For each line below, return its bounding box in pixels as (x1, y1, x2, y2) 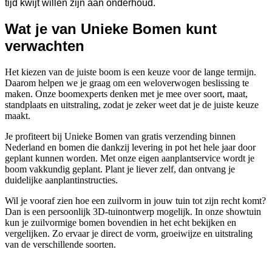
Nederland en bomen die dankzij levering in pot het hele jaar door (5, 141, 256, 152)
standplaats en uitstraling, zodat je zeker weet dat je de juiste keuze (5, 99, 259, 110)
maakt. (5, 110, 30, 121)
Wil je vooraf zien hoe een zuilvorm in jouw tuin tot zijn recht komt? (5, 195, 266, 206)
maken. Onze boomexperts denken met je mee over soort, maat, (5, 88, 248, 99)
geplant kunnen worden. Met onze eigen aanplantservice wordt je (5, 152, 254, 163)
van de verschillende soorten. (5, 239, 116, 250)
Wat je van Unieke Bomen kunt (5, 20, 217, 37)
